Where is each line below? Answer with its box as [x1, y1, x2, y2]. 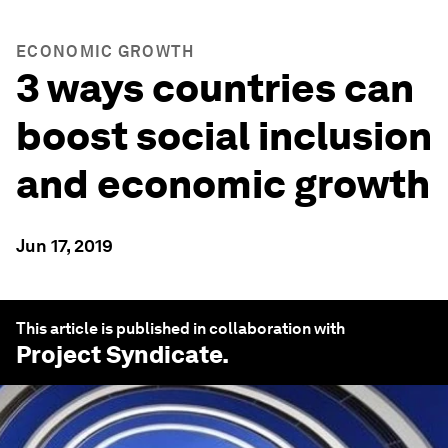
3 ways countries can [16, 64, 414, 112]
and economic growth [16, 160, 430, 208]
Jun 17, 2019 [16, 235, 113, 256]
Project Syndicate [16, 340, 222, 369]
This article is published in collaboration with [16, 319, 345, 338]
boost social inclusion [16, 112, 432, 160]
